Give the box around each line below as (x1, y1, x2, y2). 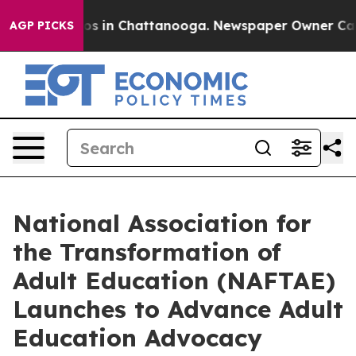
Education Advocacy (13, 323, 262, 353)
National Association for (13, 208, 311, 238)
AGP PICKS (10, 18, 74, 33)
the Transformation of (13, 237, 281, 267)
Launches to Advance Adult (13, 294, 343, 324)
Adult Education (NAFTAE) (13, 265, 335, 296)
